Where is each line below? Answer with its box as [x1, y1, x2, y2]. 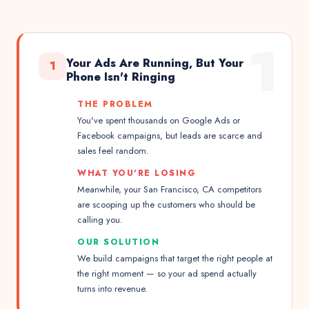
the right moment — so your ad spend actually [77, 267, 257, 280]
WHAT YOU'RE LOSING [77, 167, 195, 179]
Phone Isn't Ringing [66, 69, 175, 85]
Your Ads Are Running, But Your [66, 55, 243, 71]
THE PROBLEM [77, 98, 153, 110]
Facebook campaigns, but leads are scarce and [77, 129, 262, 142]
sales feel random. [77, 144, 149, 157]
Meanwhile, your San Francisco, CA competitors [77, 183, 261, 196]
